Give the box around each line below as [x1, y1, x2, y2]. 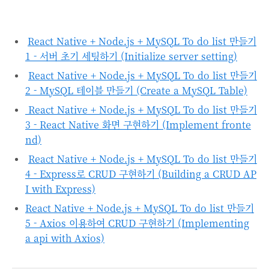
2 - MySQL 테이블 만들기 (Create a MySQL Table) [25, 83, 247, 97]
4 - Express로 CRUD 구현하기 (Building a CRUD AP [25, 167, 256, 181]
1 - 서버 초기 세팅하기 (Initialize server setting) [25, 49, 237, 63]
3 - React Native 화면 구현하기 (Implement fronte [25, 118, 251, 131]
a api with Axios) [25, 231, 104, 245]
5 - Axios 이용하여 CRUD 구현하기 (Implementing [25, 216, 249, 230]
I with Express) [25, 182, 95, 196]
